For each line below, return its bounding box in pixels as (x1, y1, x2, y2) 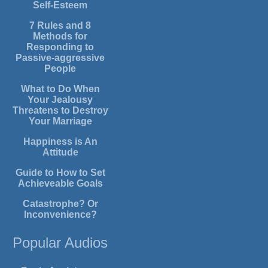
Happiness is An (23, 136, 98, 147)
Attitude (42, 147, 78, 158)
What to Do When (20, 84, 100, 95)
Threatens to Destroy (12, 105, 108, 116)
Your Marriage (28, 116, 92, 127)
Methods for (33, 31, 88, 42)
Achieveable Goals (17, 178, 103, 189)
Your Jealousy (28, 95, 93, 105)
